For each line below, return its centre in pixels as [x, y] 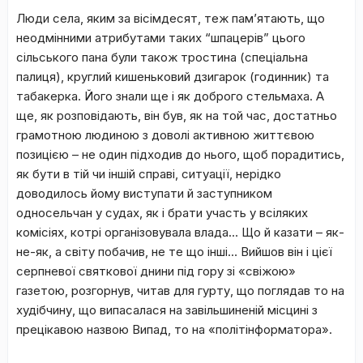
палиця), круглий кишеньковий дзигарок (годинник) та [173, 77]
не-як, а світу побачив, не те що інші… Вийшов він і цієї [174, 252]
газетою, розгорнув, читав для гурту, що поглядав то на [180, 290]
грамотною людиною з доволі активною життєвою [165, 135]
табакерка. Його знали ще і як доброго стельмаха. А [170, 96]
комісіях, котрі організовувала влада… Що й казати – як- [180, 232]
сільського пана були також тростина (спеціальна [162, 57]
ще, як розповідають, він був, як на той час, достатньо [177, 115]
